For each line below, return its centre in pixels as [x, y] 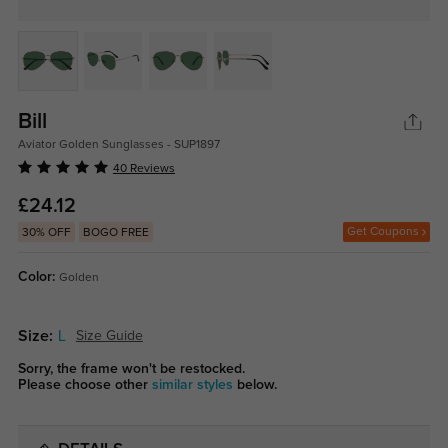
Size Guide [109, 336]
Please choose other [84, 384]
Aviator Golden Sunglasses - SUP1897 [118, 144]
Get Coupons [385, 231]
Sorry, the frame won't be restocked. [131, 368]
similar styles [194, 384]
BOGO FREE [115, 232]
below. [256, 384]
